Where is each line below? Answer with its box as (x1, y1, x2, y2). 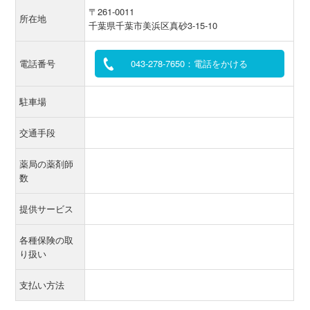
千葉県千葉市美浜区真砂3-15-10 (89, 19, 218, 32)
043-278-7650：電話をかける (131, 57, 248, 70)
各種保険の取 (19, 233, 74, 246)
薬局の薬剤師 (19, 157, 74, 170)
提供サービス (19, 202, 74, 215)
